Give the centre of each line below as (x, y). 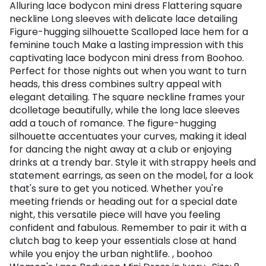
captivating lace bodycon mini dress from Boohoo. (127, 58)
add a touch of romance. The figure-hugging (113, 123)
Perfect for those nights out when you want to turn (128, 71)
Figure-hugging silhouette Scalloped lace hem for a (129, 32)
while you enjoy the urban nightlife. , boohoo (111, 254)
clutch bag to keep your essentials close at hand (123, 241)
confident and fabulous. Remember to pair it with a (128, 228)
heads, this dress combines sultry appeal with (115, 84)
